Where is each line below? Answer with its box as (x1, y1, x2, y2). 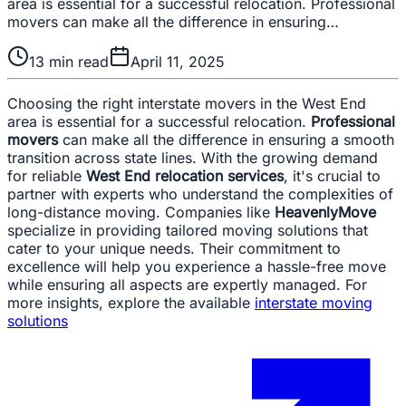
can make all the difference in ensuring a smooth (58, 130, 394, 149)
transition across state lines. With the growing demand (7, 148, 378, 167)
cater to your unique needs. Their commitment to (7, 238, 341, 257)
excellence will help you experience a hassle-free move (7, 256, 386, 275)
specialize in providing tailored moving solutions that (7, 220, 368, 239)
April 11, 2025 (130, 52, 225, 71)
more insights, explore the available (7, 293, 255, 312)
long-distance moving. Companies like (7, 202, 275, 221)
